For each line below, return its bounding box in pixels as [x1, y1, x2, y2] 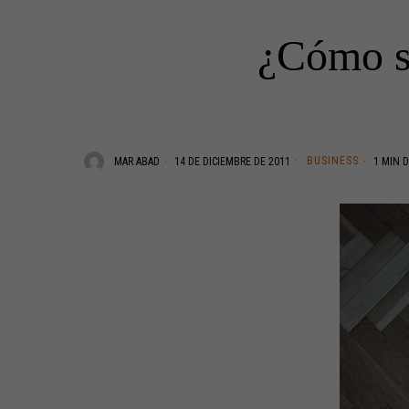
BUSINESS [307, 153, 359, 167]
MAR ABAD [114, 154, 160, 168]
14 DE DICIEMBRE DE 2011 [172, 154, 290, 168]
